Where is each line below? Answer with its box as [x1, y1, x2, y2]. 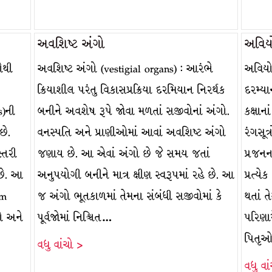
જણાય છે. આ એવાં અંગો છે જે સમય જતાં [37, 146, 210, 162]
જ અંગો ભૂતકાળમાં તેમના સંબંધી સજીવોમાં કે [37, 188, 222, 205]
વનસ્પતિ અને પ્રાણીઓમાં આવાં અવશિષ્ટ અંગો [37, 124, 226, 141]
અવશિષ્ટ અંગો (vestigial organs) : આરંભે [37, 61, 213, 77]
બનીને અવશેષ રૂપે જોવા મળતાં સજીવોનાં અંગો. [37, 103, 229, 120]
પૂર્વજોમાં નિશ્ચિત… [37, 209, 112, 226]
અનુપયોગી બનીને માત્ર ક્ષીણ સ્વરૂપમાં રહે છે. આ [37, 167, 234, 183]
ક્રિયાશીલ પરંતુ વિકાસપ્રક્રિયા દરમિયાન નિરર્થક [37, 82, 225, 98]
